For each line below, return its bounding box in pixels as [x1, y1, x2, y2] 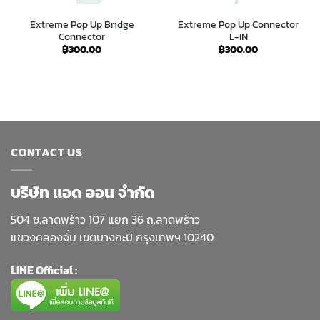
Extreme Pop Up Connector [178, 16, 299, 31]
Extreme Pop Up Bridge [29, 16, 134, 31]
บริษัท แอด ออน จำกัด [11, 180, 155, 205]
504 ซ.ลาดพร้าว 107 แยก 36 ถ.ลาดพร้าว [11, 211, 200, 229]
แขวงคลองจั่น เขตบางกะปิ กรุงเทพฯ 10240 [11, 229, 214, 246]
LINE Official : [11, 261, 77, 279]
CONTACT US [11, 143, 83, 161]
